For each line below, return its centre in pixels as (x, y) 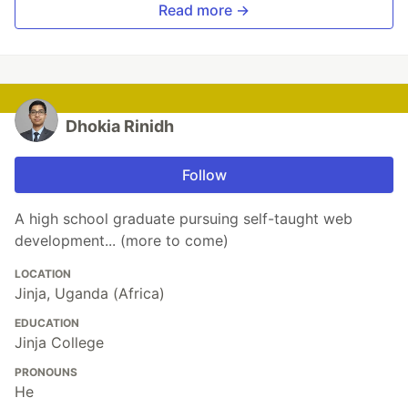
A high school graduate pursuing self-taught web (184, 219)
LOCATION (43, 274)
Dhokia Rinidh (120, 127)
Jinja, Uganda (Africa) (90, 294)
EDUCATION (47, 323)
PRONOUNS (46, 372)
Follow (204, 175)
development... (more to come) (122, 241)
